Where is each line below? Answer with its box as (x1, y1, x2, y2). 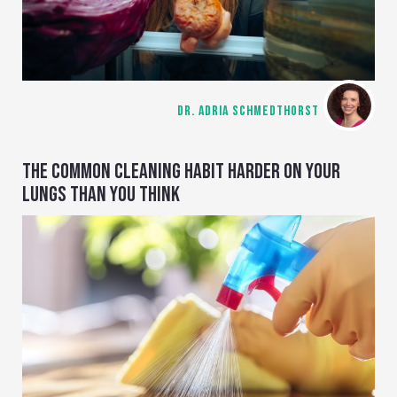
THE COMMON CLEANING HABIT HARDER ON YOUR (22, 159, 340, 185)
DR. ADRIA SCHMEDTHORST (177, 103, 319, 121)
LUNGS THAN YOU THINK (22, 182, 180, 208)
